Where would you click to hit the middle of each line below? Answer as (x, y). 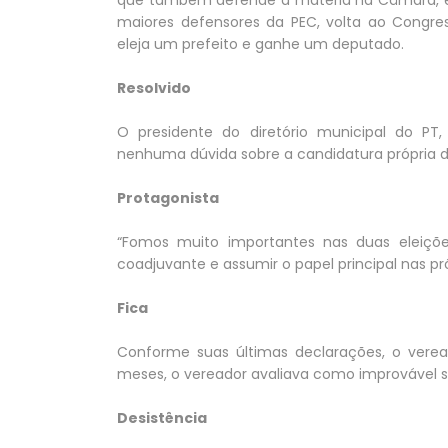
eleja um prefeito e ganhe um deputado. (260, 43)
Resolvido (154, 87)
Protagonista (168, 197)
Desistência (162, 417)
